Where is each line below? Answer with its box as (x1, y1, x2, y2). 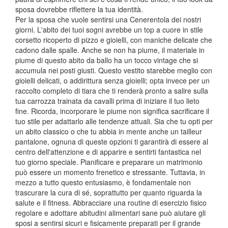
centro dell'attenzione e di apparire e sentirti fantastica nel (15, 146, 201, 157)
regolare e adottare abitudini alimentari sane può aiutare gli (15, 207, 206, 218)
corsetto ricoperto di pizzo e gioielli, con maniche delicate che (15, 34, 212, 45)
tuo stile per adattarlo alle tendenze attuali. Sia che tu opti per (15, 116, 213, 126)
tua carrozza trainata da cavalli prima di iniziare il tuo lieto (15, 95, 199, 106)
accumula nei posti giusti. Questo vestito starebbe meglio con (15, 65, 212, 75)
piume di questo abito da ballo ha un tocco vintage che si (15, 54, 198, 65)
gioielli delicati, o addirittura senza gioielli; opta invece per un (15, 75, 210, 85)
